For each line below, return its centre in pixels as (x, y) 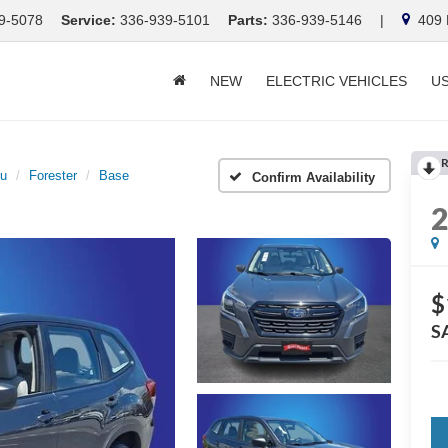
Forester (53, 175)
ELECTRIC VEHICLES (336, 81)
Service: (88, 20)
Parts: (248, 20)
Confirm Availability (313, 178)
